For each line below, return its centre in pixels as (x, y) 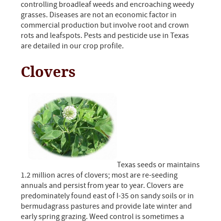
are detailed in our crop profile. (73, 46)
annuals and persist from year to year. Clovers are (102, 186)
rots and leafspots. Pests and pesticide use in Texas (105, 36)
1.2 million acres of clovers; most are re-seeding (99, 175)
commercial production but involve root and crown (105, 25)
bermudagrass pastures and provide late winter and (107, 206)
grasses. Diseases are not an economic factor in (99, 15)
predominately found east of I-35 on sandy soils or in (108, 196)
